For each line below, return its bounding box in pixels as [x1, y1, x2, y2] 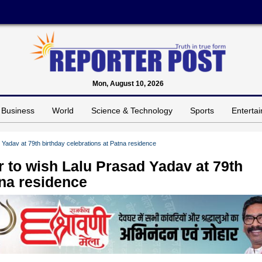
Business [1, 105, 35, 115]
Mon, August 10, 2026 [92, 79, 164, 88]
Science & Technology [91, 105, 173, 115]
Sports [190, 105, 214, 115]
